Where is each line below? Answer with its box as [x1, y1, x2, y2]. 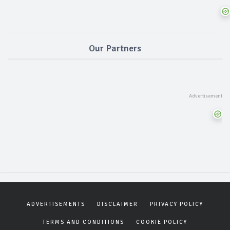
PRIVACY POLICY [150, 200, 203, 207]
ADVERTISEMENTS [27, 200, 85, 207]
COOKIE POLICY [136, 218, 187, 225]
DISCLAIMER [97, 200, 138, 207]
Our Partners [89, 42, 141, 54]
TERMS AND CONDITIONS [43, 218, 124, 225]
